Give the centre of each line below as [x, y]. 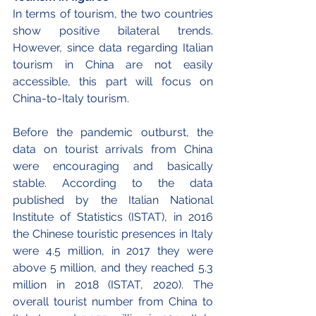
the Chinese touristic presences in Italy [113, 233]
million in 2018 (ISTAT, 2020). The [113, 284]
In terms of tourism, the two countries [113, 13]
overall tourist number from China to [113, 301]
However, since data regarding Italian [113, 47]
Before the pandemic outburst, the [113, 132]
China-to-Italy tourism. [72, 98]
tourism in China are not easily [113, 64]
